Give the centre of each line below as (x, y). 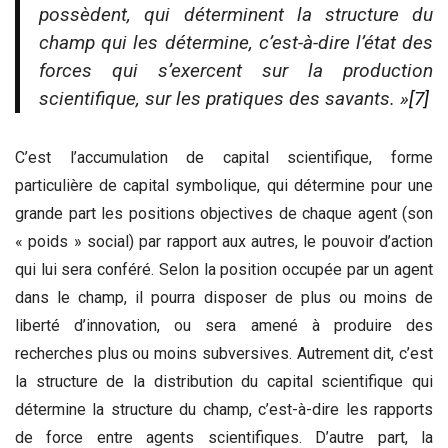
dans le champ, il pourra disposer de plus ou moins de (224, 297)
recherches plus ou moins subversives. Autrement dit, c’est (224, 353)
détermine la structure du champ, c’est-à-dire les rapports (224, 409)
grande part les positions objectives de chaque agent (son (224, 213)
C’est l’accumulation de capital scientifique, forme (224, 157)
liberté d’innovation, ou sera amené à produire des (224, 325)
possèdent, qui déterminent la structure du (236, 15)
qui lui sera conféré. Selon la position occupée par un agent (224, 269)
